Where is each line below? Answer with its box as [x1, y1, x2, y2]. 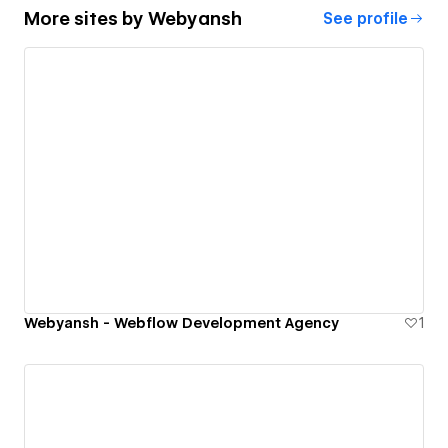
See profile [323, 9, 408, 28]
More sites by [24, 8, 148, 30]
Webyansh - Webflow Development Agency [24, 315, 339, 332]
